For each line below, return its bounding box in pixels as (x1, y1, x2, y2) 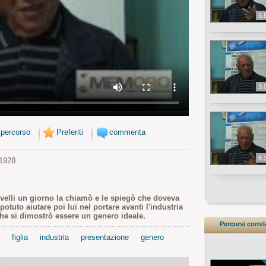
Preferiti (56, 128, 83, 137)
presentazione (81, 233, 129, 242)
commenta (109, 128, 145, 137)
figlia (12, 233, 28, 242)
